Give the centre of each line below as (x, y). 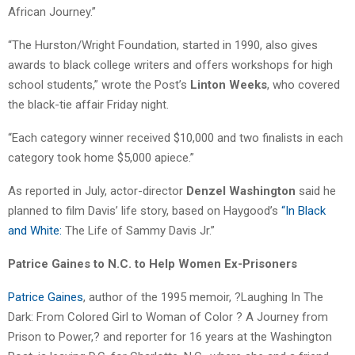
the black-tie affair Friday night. (88, 104)
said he (316, 191)
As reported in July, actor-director (97, 191)
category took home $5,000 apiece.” (101, 157)
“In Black (303, 210)
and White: (35, 230)
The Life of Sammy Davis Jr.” (138, 230)
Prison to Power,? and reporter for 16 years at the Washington (170, 336)
